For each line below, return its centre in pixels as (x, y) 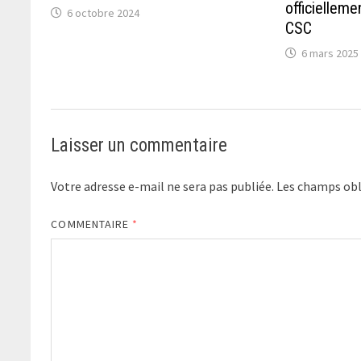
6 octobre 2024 (104, 12)
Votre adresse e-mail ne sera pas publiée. (163, 186)
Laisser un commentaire (139, 145)
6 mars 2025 (330, 53)
